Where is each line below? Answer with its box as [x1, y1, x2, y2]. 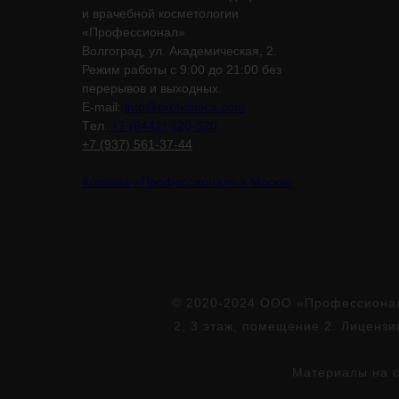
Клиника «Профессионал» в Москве [82, 175, 293, 189]
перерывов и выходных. [82, 81, 222, 95]
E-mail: [82, 100, 125, 114]
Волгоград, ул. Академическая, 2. [82, 44, 277, 58]
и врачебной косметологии [82, 6, 239, 20]
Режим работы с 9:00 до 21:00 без [82, 62, 281, 77]
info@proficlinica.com [125, 100, 245, 114]
